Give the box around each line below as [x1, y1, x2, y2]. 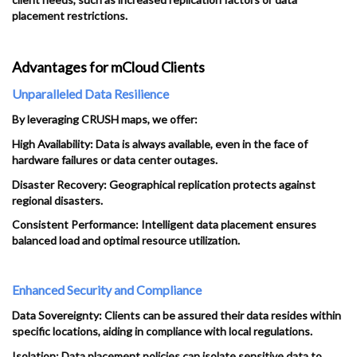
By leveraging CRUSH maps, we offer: [12, 112, 198, 127]
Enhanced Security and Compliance [12, 282, 202, 298]
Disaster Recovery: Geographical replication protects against [12, 177, 316, 191]
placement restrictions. [12, 9, 127, 23]
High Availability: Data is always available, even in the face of [12, 136, 308, 151]
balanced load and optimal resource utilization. [12, 233, 240, 248]
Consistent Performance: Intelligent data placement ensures [12, 218, 316, 232]
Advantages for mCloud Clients [12, 58, 205, 76]
